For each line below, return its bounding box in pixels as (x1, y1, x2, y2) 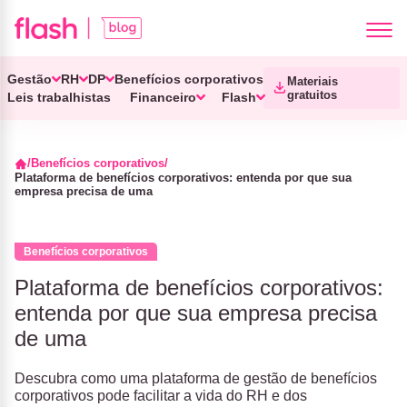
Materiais (287, 74, 338, 88)
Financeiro (129, 90, 196, 104)
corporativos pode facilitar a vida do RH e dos (15, 388, 307, 403)
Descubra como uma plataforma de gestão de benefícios (15, 371, 377, 386)
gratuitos (287, 88, 337, 102)
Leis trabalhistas (7, 90, 111, 104)
